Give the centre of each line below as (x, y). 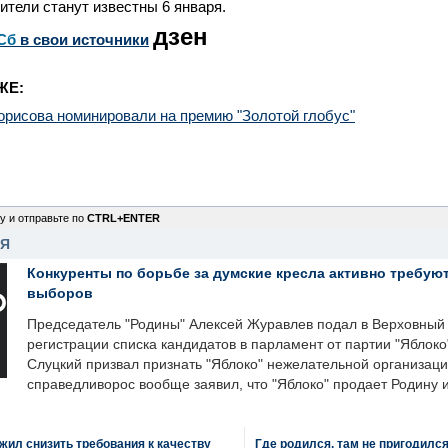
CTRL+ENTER (123, 218)
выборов (60, 293)
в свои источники (82, 39)
